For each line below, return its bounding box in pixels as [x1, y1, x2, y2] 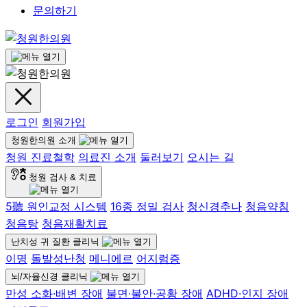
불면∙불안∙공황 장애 [106, 286, 203, 300]
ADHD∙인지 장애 [206, 286, 288, 300]
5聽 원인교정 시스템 [5, 199, 107, 213]
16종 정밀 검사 [110, 199, 184, 213]
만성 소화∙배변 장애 [5, 286, 103, 300]
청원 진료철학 [5, 150, 75, 164]
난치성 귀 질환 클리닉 [11, 236, 99, 247]
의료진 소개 [78, 150, 136, 164]
